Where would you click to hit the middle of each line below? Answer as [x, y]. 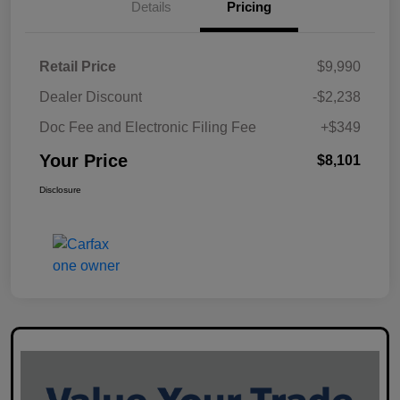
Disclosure [60, 189]
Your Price [83, 160]
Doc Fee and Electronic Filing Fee [148, 127]
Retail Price [78, 66]
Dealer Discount [91, 96]
